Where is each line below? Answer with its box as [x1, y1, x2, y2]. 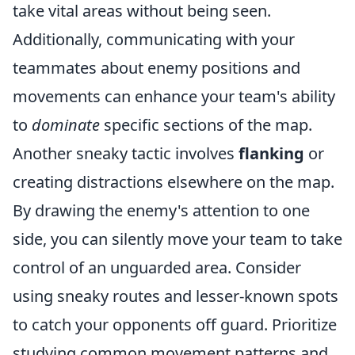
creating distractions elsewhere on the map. [13, 171, 334, 193]
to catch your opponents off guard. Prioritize [13, 314, 337, 335]
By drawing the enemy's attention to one [13, 200, 310, 221]
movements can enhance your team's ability [13, 86, 335, 107]
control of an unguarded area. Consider [13, 257, 301, 278]
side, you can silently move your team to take [13, 228, 342, 250]
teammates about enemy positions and [13, 57, 300, 78]
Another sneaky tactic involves [13, 143, 239, 164]
